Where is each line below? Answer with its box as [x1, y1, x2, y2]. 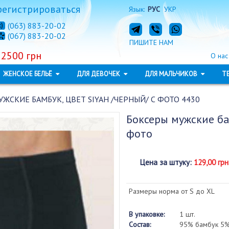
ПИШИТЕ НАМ [129, 38, 173, 47]
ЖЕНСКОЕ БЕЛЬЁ [3, 70, 54, 78]
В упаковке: [128, 210, 165, 219]
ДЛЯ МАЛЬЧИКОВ [144, 70, 199, 78]
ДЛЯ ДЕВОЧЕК [76, 70, 122, 78]
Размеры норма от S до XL [128, 187, 215, 196]
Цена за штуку [140, 157, 190, 167]
